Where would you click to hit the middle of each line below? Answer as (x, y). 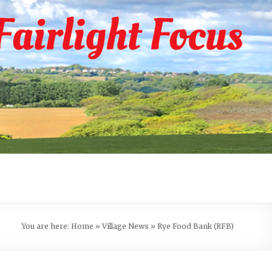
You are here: (46, 226)
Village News (125, 226)
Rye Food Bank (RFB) (195, 226)
